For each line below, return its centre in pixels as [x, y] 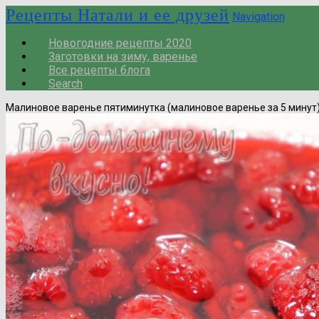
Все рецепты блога [99, 70]
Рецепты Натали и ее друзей [117, 15]
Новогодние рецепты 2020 [120, 43]
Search [66, 84]
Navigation [258, 17]
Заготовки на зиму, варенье [123, 57]
